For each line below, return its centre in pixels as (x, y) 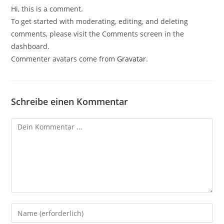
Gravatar (132, 59)
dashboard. (30, 46)
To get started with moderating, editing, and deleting (100, 21)
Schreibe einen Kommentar (70, 101)
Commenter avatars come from (64, 59)
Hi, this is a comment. (47, 9)
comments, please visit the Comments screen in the (98, 34)
